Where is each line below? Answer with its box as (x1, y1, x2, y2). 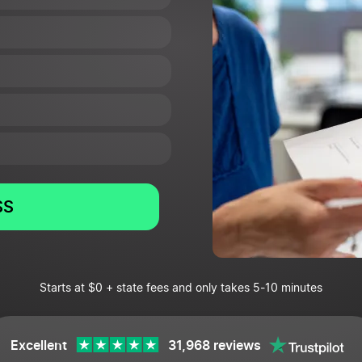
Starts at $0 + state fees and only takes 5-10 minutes (40, 283, 322, 294)
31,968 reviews (167, 337, 261, 353)
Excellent (10, 337, 67, 353)
